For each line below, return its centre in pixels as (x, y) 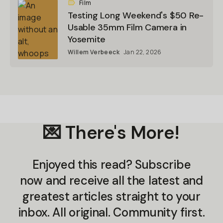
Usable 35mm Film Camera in (127, 27)
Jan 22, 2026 (143, 52)
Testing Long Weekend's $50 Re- (136, 15)
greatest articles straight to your (111, 196)
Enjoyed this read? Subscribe (111, 165)
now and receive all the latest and (111, 180)
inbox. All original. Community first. (111, 212)
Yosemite (87, 39)
